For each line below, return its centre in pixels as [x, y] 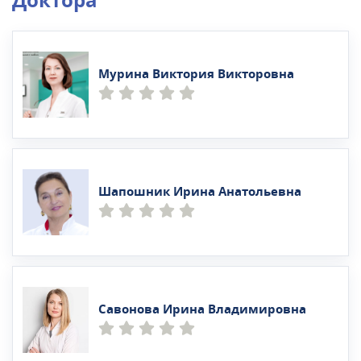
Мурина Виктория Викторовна [196, 75]
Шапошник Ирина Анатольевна [200, 192]
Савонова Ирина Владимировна [202, 310]
